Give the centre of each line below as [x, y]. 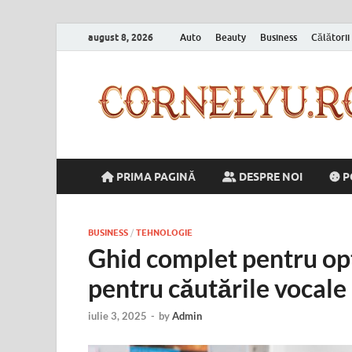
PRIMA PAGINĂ [155, 176]
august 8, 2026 [121, 37]
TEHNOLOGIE [164, 233]
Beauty [231, 37]
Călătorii [330, 37]
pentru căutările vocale [217, 288]
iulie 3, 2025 [117, 316]
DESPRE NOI [269, 176]
